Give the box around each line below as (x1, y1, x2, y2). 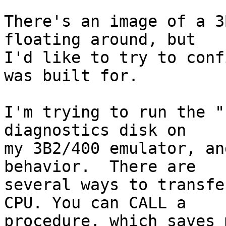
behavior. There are (4, 157, 196, 176)
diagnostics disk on (4, 121, 186, 140)
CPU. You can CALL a (4, 194, 186, 212)
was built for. (4, 67, 138, 85)
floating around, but (4, 30, 196, 49)
